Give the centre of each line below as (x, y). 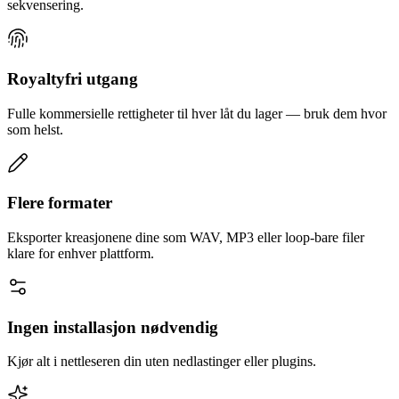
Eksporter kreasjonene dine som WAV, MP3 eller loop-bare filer (186, 238)
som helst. (35, 129)
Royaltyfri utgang (73, 78)
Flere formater (60, 203)
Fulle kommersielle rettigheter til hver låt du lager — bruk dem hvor (197, 113)
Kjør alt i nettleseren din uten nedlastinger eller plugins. (162, 362)
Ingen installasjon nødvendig (113, 327)
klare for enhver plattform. (81, 254)
